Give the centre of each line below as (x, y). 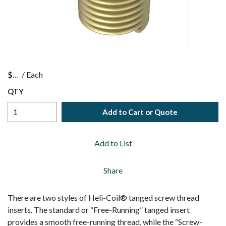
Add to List (113, 143)
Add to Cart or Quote (140, 112)
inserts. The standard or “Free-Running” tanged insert (99, 210)
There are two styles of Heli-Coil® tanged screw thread (103, 197)
